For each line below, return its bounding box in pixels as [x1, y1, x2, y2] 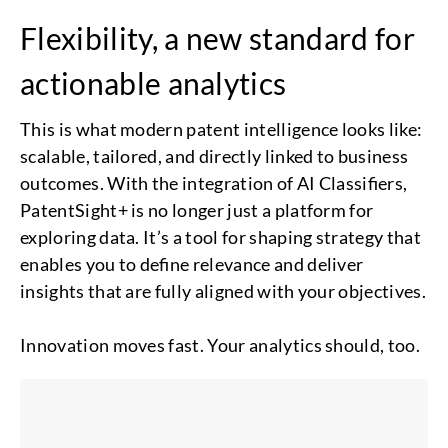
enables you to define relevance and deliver [20, 253, 364, 275]
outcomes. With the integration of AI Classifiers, [20, 172, 408, 194]
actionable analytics [20, 65, 287, 101]
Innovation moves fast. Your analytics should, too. [20, 334, 420, 356]
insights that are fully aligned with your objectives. [20, 280, 426, 302]
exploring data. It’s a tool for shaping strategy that [20, 226, 421, 248]
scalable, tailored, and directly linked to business [20, 145, 409, 167]
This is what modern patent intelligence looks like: [20, 118, 423, 140]
